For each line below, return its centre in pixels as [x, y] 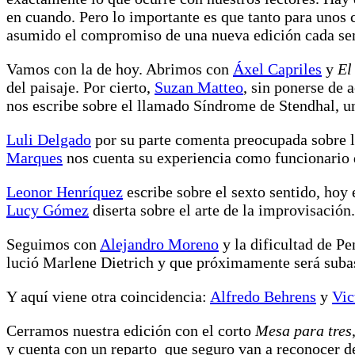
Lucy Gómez [48, 210]
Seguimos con [53, 244]
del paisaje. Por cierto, [80, 87]
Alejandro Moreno [159, 244]
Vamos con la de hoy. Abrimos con [120, 69]
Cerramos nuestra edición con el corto [131, 330]
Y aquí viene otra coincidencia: [108, 296]
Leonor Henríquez [65, 191]
